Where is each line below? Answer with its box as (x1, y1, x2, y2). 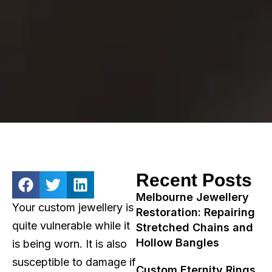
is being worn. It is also (12, 237, 127, 250)
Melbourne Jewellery (136, 191, 249, 203)
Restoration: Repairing (136, 206, 255, 219)
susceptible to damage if (12, 256, 136, 268)
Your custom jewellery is (12, 201, 134, 214)
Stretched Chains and (136, 221, 253, 234)
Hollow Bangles (136, 236, 219, 249)
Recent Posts (136, 170, 252, 190)
